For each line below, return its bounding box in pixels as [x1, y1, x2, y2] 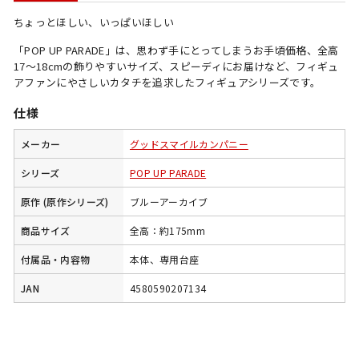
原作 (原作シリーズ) [21, 195, 109, 209]
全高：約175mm [130, 224, 205, 238]
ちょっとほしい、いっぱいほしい [14, 14, 174, 30]
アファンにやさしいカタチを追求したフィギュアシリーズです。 [14, 75, 321, 91]
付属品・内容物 [21, 252, 91, 267]
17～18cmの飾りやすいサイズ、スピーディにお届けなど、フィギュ [14, 58, 339, 75]
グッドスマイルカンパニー [130, 137, 248, 151]
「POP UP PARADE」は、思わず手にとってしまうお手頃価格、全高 [14, 42, 339, 58]
